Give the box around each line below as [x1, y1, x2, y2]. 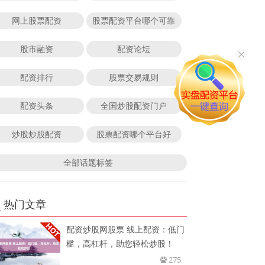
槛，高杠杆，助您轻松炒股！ [66, 237, 174, 249]
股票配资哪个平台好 [96, 128, 172, 140]
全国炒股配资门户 [101, 99, 167, 111]
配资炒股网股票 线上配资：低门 [66, 223, 185, 235]
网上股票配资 [11, 14, 62, 26]
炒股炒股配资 [11, 128, 62, 140]
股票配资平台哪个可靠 [92, 14, 176, 26]
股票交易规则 [109, 71, 159, 83]
